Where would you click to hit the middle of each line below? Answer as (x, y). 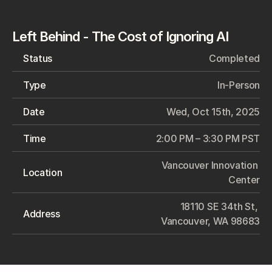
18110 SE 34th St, (219, 206)
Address (42, 214)
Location (43, 172)
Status (38, 58)
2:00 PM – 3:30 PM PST (208, 138)
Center (244, 180)
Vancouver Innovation (209, 165)
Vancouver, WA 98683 (210, 221)
